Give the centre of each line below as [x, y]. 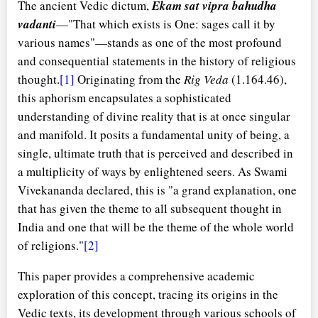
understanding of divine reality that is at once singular [154, 116]
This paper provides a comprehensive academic [136, 276]
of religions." [51, 246]
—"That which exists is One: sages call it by [166, 24]
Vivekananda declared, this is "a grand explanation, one [157, 190]
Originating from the [129, 79]
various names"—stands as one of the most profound [150, 43]
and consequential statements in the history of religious [157, 61]
